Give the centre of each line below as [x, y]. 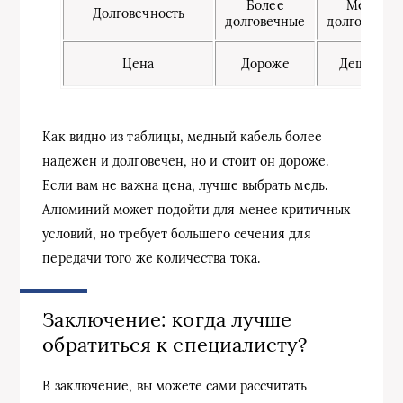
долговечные [265, 22]
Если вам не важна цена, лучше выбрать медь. [185, 186]
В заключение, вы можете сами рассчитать [175, 385]
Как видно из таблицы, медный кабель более [182, 137]
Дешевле [367, 64]
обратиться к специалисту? [175, 345]
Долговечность [138, 14]
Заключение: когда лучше [167, 320]
